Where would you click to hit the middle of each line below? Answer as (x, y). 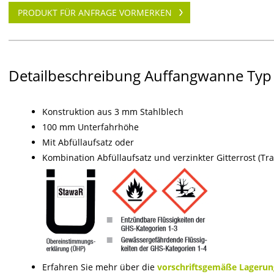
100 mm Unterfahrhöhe (91, 127)
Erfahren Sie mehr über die (100, 267)
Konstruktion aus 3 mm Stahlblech (113, 112)
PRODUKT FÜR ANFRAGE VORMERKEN (95, 13)
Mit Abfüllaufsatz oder (88, 142)
